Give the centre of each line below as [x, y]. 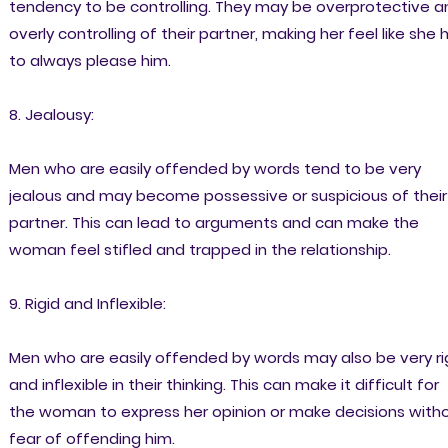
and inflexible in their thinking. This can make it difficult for [223, 385]
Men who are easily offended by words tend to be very [214, 169]
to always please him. [89, 61]
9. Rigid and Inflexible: [87, 304]
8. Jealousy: [51, 115]
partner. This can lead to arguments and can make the [213, 223]
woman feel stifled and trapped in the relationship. [199, 250]
